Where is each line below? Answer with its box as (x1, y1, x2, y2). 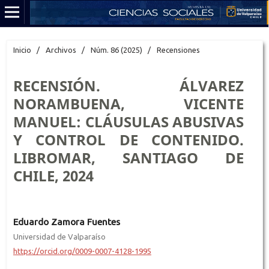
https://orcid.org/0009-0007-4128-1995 (13, 246, 151, 255)
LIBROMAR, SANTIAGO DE (13, 147, 244, 168)
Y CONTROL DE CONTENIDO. (13, 129, 244, 150)
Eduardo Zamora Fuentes (13, 216, 120, 227)
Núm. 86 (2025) (90, 45, 142, 54)
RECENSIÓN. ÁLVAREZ (13, 75, 244, 95)
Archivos (45, 45, 76, 54)
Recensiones (156, 45, 200, 54)
